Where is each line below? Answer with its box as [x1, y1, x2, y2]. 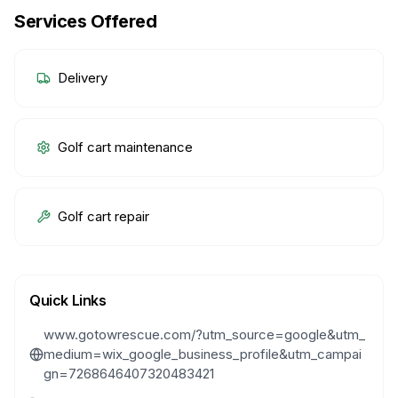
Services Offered [14, 11, 156, 32]
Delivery [58, 69, 107, 86]
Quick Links [29, 291, 107, 309]
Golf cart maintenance [58, 139, 193, 155]
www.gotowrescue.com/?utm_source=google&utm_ [44, 326, 365, 343]
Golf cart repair [58, 208, 149, 225]
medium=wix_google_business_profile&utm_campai [44, 346, 362, 362]
